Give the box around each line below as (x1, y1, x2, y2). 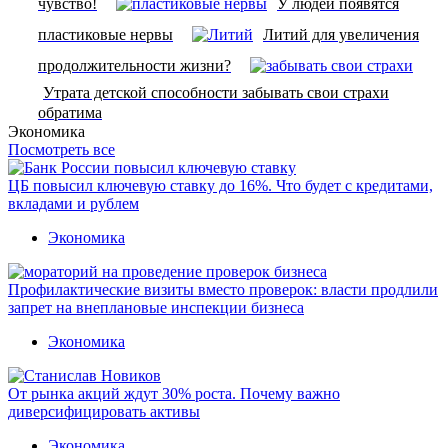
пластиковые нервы (38, 25, 173, 43)
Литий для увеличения (263, 25, 419, 43)
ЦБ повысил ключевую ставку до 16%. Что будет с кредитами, (8, 176, 433, 194)
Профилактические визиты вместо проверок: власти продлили (8, 280, 438, 298)
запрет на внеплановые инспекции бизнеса (8, 298, 304, 316)
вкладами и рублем (8, 194, 139, 212)
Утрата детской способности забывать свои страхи (43, 83, 389, 101)
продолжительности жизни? (38, 56, 231, 74)
